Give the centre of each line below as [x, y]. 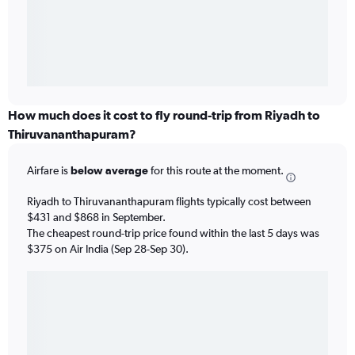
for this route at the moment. [216, 171]
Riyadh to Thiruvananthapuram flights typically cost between [169, 201]
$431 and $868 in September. [96, 217]
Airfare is [49, 171]
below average [109, 171]
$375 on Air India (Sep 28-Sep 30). [108, 248]
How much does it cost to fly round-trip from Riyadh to [164, 115]
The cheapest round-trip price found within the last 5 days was [173, 233]
